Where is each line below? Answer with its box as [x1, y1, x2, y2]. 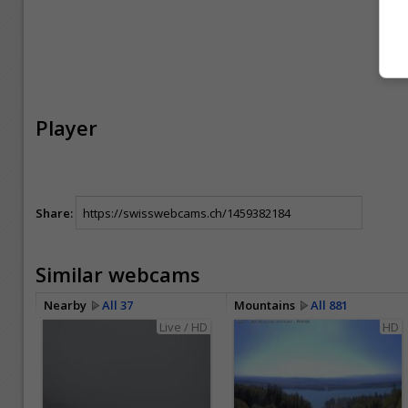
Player [36, 114, 97, 142]
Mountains [234, 297, 301, 314]
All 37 [102, 297, 133, 314]
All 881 [311, 297, 348, 314]
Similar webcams [36, 260, 200, 289]
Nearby [44, 297, 92, 314]
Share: [36, 204, 73, 221]
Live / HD [159, 319, 208, 336]
